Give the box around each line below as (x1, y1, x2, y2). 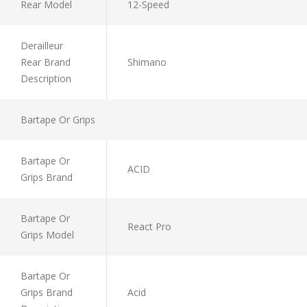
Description (21, 71, 71, 85)
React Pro (127, 219, 171, 233)
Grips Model (21, 228, 74, 241)
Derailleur (21, 38, 63, 52)
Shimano (127, 55, 167, 69)
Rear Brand (21, 55, 71, 69)
